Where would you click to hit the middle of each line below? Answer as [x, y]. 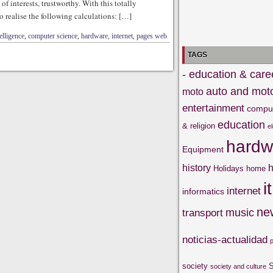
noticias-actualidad [225, 240]
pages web [152, 36]
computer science [53, 36]
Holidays [229, 169]
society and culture [238, 266]
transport [203, 213]
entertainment [213, 108]
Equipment [203, 149]
